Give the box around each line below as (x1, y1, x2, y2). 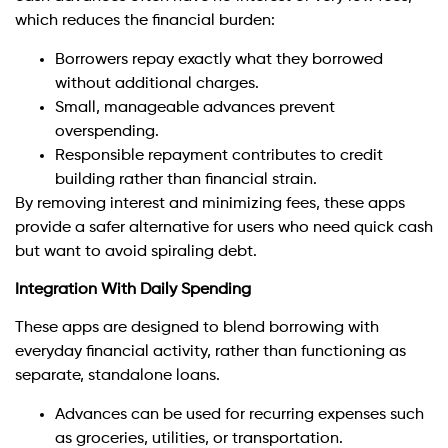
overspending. (55, 123, 159, 140)
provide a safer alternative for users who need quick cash (15, 219, 433, 236)
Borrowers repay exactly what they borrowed (55, 51, 383, 68)
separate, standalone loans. (15, 368, 220, 385)
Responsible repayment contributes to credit (55, 147, 383, 164)
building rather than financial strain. (55, 171, 317, 188)
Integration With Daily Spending (15, 281, 251, 298)
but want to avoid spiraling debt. (15, 243, 257, 260)
